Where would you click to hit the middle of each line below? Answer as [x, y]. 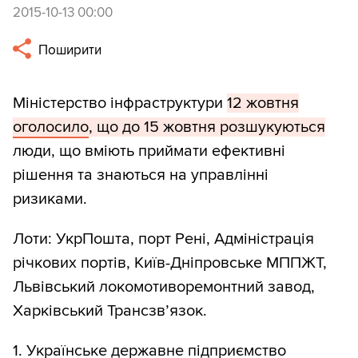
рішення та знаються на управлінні [141, 175]
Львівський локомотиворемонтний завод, [164, 287]
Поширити [69, 50]
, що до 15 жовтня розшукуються [207, 127]
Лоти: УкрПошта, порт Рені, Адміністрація [163, 239]
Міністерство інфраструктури [120, 103]
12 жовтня [263, 103]
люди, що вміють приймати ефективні [149, 151]
